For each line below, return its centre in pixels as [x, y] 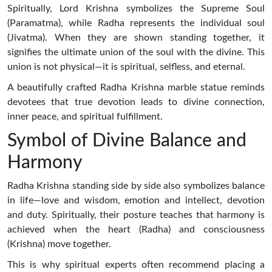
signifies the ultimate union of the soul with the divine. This [136, 52]
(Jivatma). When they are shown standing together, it [136, 37]
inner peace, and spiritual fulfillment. [85, 116]
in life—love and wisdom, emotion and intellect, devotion [136, 200]
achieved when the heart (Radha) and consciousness [136, 229]
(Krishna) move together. [59, 244]
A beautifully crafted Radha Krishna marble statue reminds [136, 87]
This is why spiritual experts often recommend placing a [136, 264]
